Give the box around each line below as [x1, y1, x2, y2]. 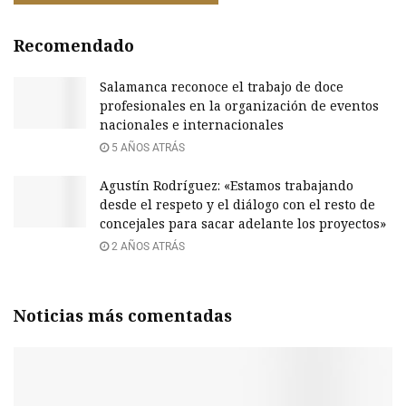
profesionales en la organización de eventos [100, 96, 379, 114]
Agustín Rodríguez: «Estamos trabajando [100, 176, 353, 194]
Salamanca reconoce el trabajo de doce [100, 77, 343, 95]
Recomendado [14, 34, 134, 56]
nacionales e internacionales [100, 115, 284, 133]
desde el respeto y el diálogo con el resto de [100, 195, 375, 213]
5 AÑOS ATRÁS [109, 140, 185, 154]
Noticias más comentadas [14, 304, 232, 326]
